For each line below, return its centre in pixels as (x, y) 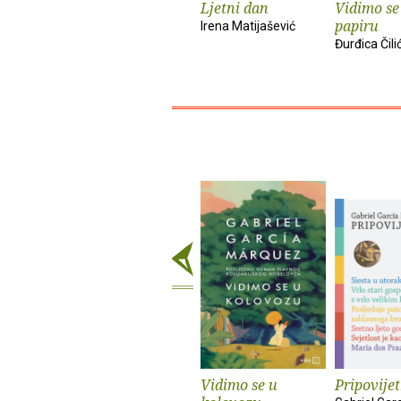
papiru (357, 26)
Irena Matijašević (248, 26)
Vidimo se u (239, 384)
